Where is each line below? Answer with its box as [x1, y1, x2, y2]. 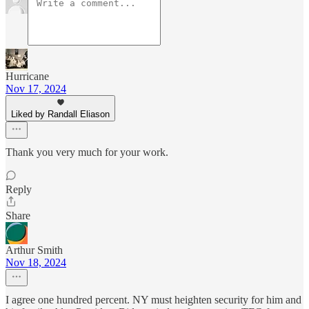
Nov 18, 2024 [6, 256, 66, 268]
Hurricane [6, 70, 49, 82]
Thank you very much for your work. [6, 146, 168, 158]
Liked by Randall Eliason [11, 108, 110, 119]
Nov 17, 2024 [6, 82, 66, 94]
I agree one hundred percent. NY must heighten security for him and [6, 293, 301, 306]
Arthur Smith [6, 243, 63, 256]
